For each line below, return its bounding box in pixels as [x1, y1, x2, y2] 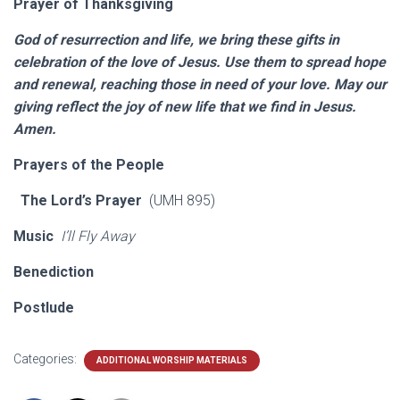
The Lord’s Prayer [13, 192, 146, 209]
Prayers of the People [13, 156, 164, 173]
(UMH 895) [146, 192, 229, 209]
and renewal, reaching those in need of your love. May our [13, 76, 387, 93]
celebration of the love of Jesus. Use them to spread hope [13, 54, 386, 71]
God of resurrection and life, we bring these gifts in [13, 31, 339, 48]
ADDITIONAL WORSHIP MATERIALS [96, 355, 247, 365]
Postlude [13, 299, 74, 316]
